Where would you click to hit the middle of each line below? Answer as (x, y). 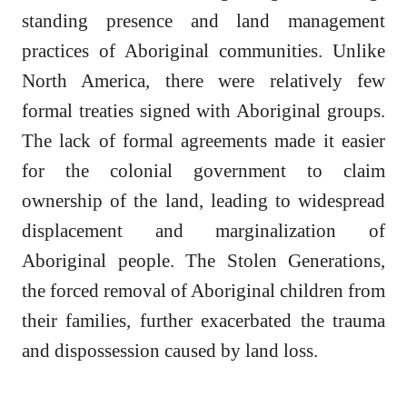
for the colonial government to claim (203, 171)
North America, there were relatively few (203, 81)
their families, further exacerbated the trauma (203, 321)
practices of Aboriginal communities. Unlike (203, 51)
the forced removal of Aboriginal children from (203, 291)
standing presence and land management (203, 21)
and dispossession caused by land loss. (170, 351)
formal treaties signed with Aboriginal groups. (203, 111)
